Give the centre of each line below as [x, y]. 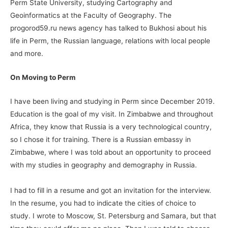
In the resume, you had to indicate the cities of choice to [103, 203]
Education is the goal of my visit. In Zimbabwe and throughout [112, 114]
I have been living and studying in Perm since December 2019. [112, 101]
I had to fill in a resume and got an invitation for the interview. [111, 190]
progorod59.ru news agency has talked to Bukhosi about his [108, 28]
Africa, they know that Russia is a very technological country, [111, 126]
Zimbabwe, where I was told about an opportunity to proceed [110, 152]
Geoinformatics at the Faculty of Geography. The [91, 16]
